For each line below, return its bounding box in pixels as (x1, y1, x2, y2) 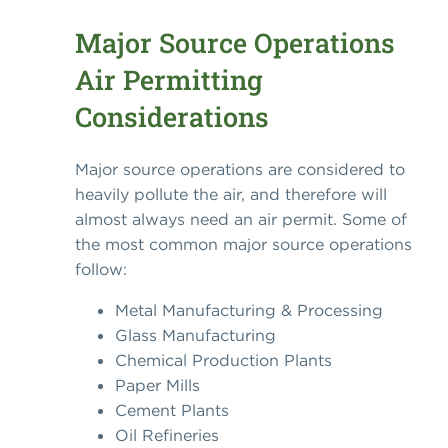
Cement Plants (115, 400, 229, 421)
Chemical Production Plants (115, 350, 332, 371)
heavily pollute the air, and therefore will (75, 184, 387, 205)
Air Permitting (75, 61, 263, 97)
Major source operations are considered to (75, 159, 405, 180)
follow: (75, 259, 127, 280)
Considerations (75, 98, 269, 134)
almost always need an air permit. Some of (75, 209, 407, 230)
